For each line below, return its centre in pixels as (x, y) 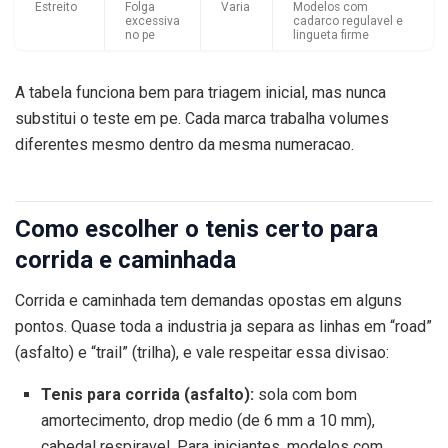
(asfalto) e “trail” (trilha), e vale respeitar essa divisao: (202, 353)
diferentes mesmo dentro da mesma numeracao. (184, 145)
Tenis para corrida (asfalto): (147, 395)
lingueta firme (331, 35)
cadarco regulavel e (348, 21)
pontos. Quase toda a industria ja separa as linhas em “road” (223, 327)
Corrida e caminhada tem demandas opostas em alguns (208, 301)
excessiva (152, 21)
